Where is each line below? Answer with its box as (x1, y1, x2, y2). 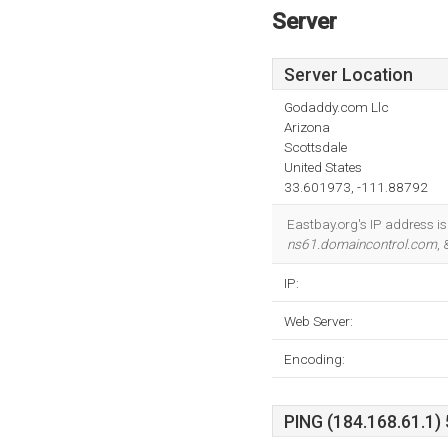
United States (284, 159, 362, 175)
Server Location (284, 65, 413, 85)
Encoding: (284, 351, 345, 367)
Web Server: (284, 313, 353, 329)
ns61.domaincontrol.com (287, 236, 437, 252)
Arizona (284, 119, 330, 135)
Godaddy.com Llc (284, 99, 389, 115)
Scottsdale (284, 139, 347, 155)
